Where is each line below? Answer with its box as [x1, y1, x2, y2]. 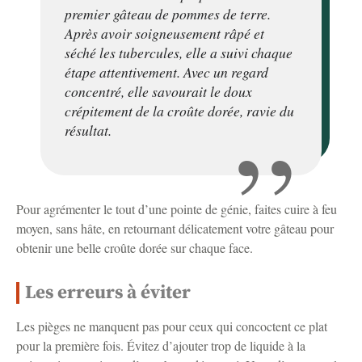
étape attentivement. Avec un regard [65, 61, 268, 82]
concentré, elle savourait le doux [65, 81, 252, 101]
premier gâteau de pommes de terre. [65, 3, 271, 23]
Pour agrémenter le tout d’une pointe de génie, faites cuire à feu [16, 200, 337, 218]
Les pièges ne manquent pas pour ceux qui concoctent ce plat [16, 318, 327, 335]
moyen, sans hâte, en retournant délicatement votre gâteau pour [16, 220, 334, 238]
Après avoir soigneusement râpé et [65, 23, 264, 43]
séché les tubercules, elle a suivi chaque [65, 42, 293, 62]
